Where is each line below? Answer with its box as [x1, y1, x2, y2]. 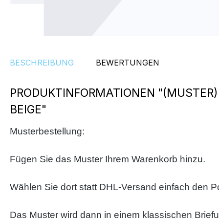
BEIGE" [10, 102, 46, 116]
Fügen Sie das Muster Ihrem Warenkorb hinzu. [10, 153, 205, 164]
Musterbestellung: [10, 126, 85, 136]
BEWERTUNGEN [96, 57, 159, 67]
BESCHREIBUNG [10, 57, 74, 67]
